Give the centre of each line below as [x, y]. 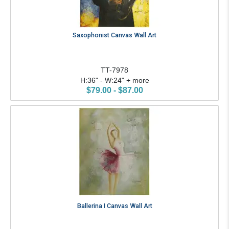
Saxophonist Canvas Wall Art [114, 36]
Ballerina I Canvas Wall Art [114, 206]
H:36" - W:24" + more [114, 81]
